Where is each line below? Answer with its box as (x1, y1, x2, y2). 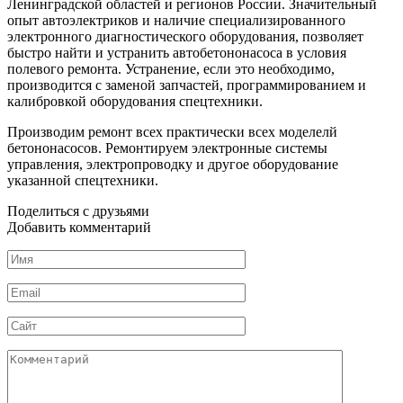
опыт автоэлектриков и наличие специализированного (7, 12, 345, 28)
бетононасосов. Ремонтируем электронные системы (7, 139, 327, 156)
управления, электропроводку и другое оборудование (7, 156, 338, 172)
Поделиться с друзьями (7, 202, 149, 219)
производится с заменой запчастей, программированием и (7, 76, 366, 93)
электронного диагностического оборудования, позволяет (7, 28, 363, 44)
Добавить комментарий (7, 219, 151, 235)
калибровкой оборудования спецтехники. (7, 93, 263, 109)
